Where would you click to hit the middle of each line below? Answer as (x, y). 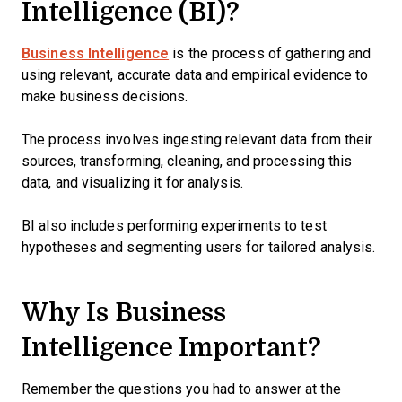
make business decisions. (105, 96)
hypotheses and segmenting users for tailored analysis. (201, 247)
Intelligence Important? (171, 347)
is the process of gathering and (270, 53)
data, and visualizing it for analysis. (132, 183)
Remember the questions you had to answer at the (181, 389)
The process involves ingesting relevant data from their (197, 140)
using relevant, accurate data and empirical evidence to (195, 75)
